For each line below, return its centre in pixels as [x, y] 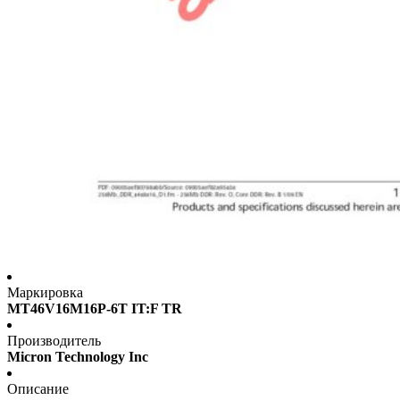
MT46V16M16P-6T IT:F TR [95, 309]
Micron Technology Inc [78, 357]
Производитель [54, 341]
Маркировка [45, 293]
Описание [38, 389]
